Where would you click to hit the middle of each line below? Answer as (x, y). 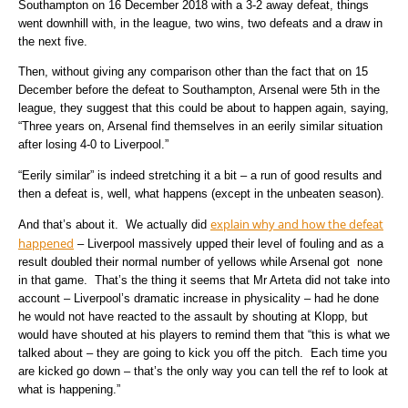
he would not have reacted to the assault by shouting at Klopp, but (193, 317)
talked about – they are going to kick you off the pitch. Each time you (203, 353)
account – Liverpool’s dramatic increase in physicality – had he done (199, 299)
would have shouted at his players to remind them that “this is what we (204, 335)
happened (46, 244)
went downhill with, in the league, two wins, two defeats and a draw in (200, 23)
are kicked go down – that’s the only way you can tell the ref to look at (203, 372)
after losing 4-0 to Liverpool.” (93, 145)
